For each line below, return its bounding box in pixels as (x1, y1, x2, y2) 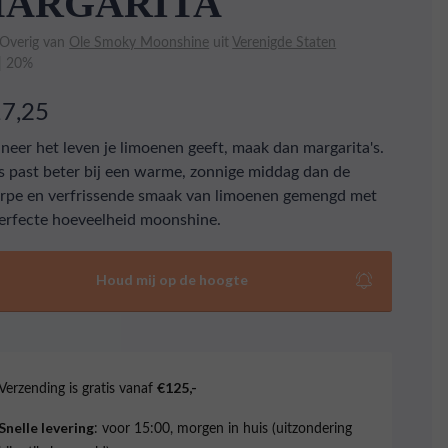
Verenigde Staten (232, 32, 337, 51)
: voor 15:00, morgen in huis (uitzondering (94, 418, 353, 437)
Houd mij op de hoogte (96, 271, 249, 288)
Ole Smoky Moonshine (69, 32, 210, 51)
